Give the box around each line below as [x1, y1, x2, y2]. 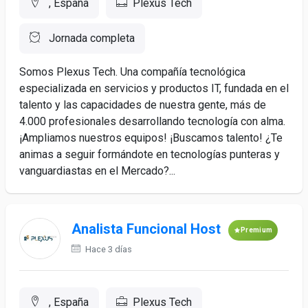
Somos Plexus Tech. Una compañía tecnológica [19, 65, 245, 78]
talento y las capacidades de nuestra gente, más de [19, 98, 266, 111]
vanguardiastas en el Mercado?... [19, 164, 175, 177]
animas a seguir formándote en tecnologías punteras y [19, 148, 280, 161]
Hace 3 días [83, 244, 132, 254]
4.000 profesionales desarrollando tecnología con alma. [19, 115, 285, 128]
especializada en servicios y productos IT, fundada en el [19, 82, 289, 95]
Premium [241, 226, 273, 234]
